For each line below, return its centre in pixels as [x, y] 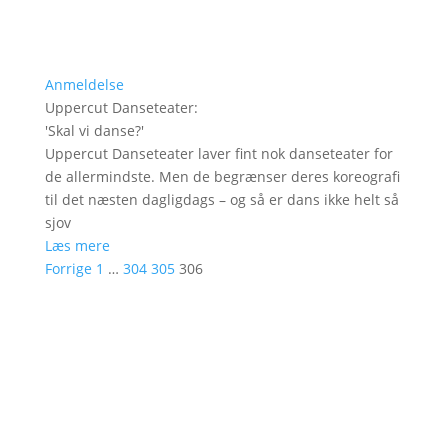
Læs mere [77, 245]
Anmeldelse [84, 84]
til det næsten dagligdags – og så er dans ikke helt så [221, 199]
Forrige [68, 268]
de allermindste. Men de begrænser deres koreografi [222, 176]
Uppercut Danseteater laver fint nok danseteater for [218, 153]
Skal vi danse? [94, 130]
